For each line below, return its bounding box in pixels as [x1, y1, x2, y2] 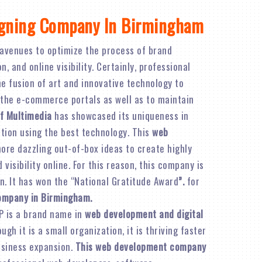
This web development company [75, 239, 206, 254]
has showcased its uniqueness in [51, 108, 189, 123]
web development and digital [85, 206, 204, 221]
